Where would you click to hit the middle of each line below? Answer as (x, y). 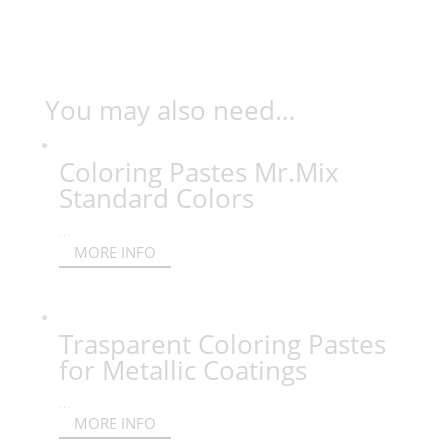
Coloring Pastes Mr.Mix (198, 172)
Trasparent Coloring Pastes (222, 343)
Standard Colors (156, 198)
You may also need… (169, 110)
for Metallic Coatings (182, 369)
